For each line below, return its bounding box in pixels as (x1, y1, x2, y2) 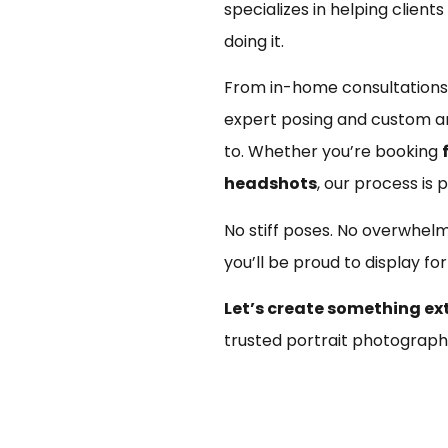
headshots (224, 172, 317, 196)
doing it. (224, 29, 284, 53)
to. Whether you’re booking (224, 140, 442, 164)
